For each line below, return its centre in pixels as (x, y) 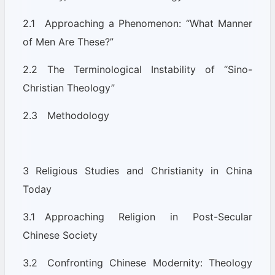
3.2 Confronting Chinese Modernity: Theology (137, 263)
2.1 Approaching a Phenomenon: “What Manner (137, 23)
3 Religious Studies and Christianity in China (137, 171)
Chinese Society (60, 235)
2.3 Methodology (66, 115)
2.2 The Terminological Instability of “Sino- (137, 69)
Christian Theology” (68, 88)
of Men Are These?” (68, 42)
